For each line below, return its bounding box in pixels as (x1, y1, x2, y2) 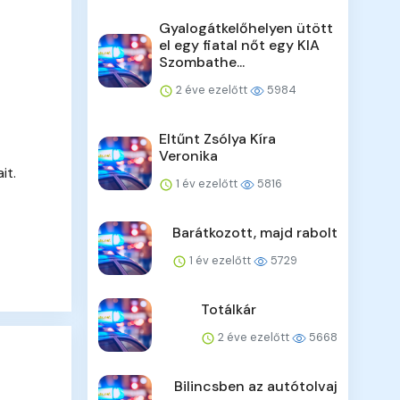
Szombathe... (159, 53, 246, 72)
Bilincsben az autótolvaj (173, 377, 337, 396)
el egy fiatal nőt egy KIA (159, 36, 321, 55)
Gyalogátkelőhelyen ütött (159, 19, 334, 38)
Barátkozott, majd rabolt (171, 223, 337, 243)
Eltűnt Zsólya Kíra (159, 129, 277, 149)
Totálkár (200, 300, 256, 320)
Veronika (159, 146, 219, 166)
